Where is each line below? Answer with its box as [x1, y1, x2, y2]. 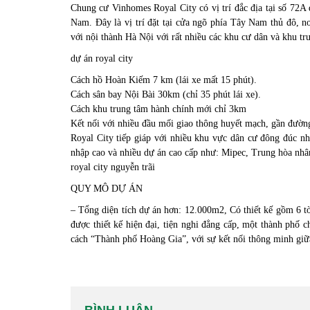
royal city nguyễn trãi [71, 162, 155, 172]
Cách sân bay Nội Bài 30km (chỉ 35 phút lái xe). [71, 89, 261, 100]
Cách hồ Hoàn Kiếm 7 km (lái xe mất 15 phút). [71, 75, 257, 85]
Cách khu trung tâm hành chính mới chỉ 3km [71, 104, 246, 114]
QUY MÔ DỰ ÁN [71, 183, 143, 194]
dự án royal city [71, 53, 133, 64]
